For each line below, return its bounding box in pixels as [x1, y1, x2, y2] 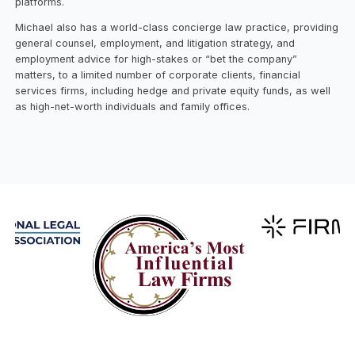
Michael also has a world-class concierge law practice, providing [15, 21, 339, 34]
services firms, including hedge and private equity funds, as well [15, 85, 331, 97]
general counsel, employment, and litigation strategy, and [15, 37, 296, 50]
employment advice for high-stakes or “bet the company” [15, 53, 298, 66]
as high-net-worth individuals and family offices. [15, 101, 250, 113]
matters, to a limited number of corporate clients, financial [15, 69, 301, 82]
